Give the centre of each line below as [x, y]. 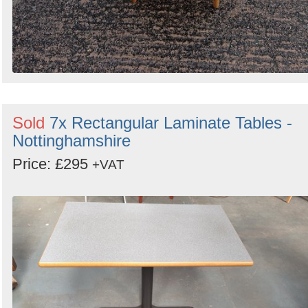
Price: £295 [52, 164]
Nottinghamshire [71, 140]
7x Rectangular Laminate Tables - [171, 122]
